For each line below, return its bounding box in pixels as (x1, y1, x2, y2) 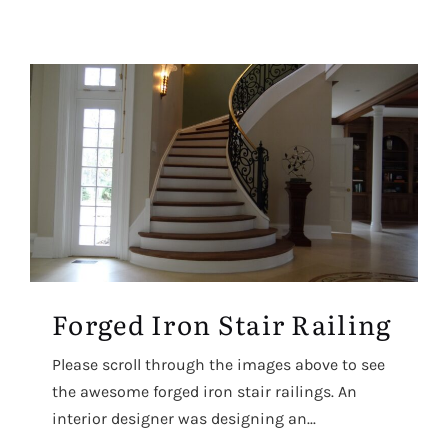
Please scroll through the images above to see (52, 354, 385, 374)
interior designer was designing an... (52, 408, 316, 428)
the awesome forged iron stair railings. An (52, 381, 357, 401)
